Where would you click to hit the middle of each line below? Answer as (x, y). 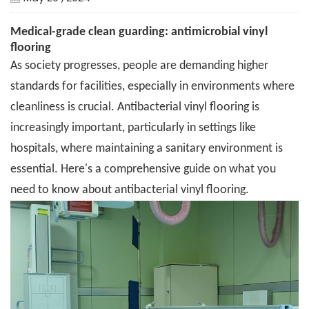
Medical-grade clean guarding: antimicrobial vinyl (139, 32)
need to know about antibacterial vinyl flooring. (130, 190)
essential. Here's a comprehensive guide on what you (143, 170)
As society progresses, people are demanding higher (139, 66)
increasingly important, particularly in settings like (133, 128)
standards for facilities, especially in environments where (152, 87)
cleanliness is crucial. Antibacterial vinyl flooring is (135, 108)
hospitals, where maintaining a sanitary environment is (147, 149)
